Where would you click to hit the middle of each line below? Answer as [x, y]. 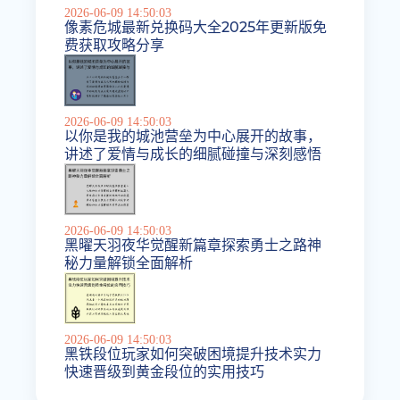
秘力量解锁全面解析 [129, 262]
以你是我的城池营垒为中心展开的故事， [193, 137]
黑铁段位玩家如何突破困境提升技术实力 [193, 354]
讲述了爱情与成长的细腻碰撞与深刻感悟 [193, 154]
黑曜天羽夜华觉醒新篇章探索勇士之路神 [193, 245]
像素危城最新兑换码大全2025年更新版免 [196, 28]
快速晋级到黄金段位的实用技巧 [165, 371]
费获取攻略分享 [115, 46]
